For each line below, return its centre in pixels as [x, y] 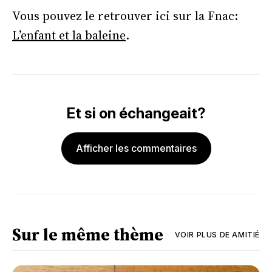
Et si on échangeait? [136, 114]
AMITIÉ [245, 234]
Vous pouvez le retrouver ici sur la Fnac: [125, 16]
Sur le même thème [88, 235]
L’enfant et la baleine [69, 36]
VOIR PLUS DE [202, 234]
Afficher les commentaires [136, 148]
